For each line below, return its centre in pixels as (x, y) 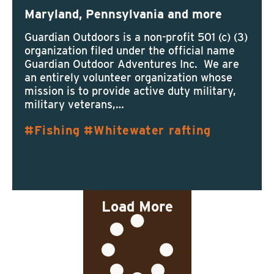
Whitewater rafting (152, 130)
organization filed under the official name (130, 50)
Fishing (57, 130)
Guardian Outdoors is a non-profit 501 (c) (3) (136, 37)
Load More (137, 206)
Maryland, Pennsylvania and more (123, 14)
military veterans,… (74, 104)
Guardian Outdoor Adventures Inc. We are (132, 64)
